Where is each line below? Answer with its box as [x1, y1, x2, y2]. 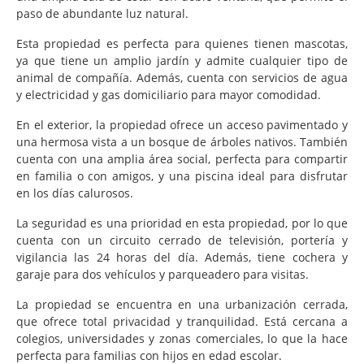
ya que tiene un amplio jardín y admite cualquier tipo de [16, 52, 348, 68]
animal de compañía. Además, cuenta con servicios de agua [16, 69, 348, 85]
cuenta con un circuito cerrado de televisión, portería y [16, 232, 348, 248]
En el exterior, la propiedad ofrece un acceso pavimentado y [16, 116, 348, 132]
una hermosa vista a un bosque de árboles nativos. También [16, 133, 348, 149]
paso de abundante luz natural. [16, 5, 188, 21]
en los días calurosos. [16, 184, 133, 201]
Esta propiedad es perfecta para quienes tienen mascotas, [16, 35, 348, 51]
